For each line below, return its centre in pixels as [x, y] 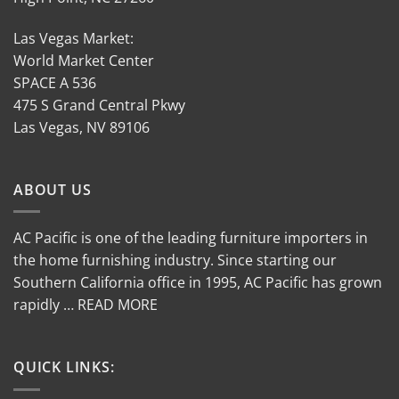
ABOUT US [53, 189]
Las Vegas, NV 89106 [81, 127]
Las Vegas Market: [73, 38]
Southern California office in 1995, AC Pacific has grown [198, 283]
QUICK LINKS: [64, 366]
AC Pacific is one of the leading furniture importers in [191, 238]
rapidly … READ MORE [85, 305]
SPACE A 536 [55, 82]
